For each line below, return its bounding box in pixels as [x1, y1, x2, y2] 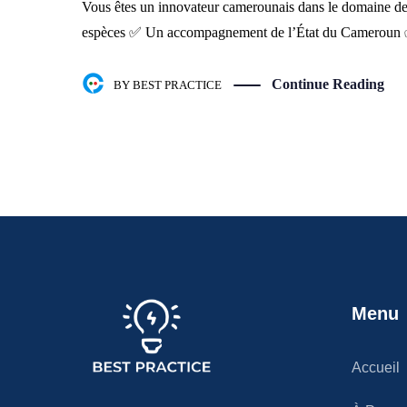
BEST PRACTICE [133, 78, 222, 93]
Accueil [352, 360, 400, 376]
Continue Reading [272, 76, 384, 93]
